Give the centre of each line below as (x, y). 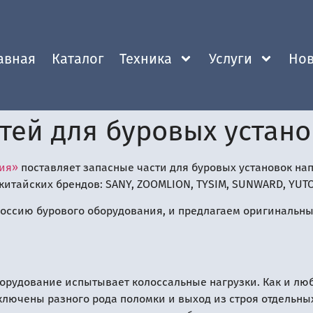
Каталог (78, 59)
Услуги (230, 59)
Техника (146, 59)
